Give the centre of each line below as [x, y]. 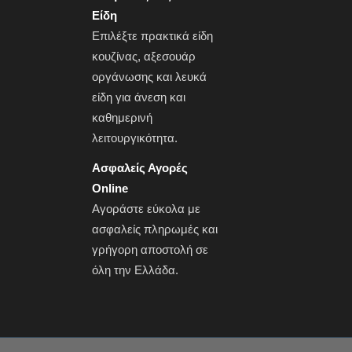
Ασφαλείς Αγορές [140, 168]
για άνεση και [149, 97]
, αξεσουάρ [167, 56]
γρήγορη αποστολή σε [150, 250]
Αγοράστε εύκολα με [147, 209]
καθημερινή [123, 117]
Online [110, 189]
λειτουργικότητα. [135, 137]
